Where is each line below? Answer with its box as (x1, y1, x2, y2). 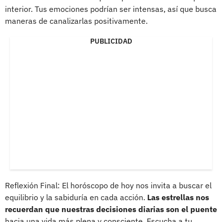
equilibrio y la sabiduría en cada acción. (5, 192, 147, 202)
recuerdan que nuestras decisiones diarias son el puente (5, 204, 217, 214)
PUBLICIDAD (90, 36, 132, 46)
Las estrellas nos (147, 192, 209, 202)
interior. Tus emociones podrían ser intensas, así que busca (5, 3, 217, 14)
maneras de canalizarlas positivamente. (5, 15, 148, 26)
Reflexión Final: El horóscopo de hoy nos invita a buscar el (5, 180, 212, 190)
